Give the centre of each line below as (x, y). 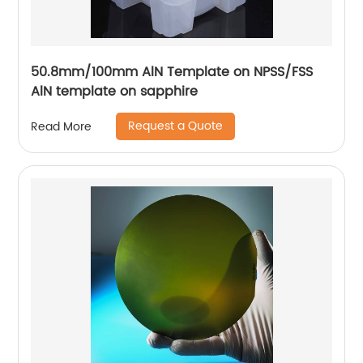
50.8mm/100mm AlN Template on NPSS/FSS (172, 73)
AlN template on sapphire (115, 92)
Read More (62, 126)
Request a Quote (176, 126)
